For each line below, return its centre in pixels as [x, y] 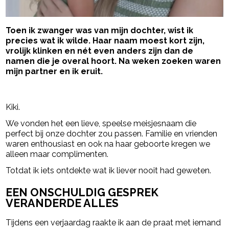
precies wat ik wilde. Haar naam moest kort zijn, [105, 41]
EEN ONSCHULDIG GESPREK [82, 192]
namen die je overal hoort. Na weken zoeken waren [113, 61]
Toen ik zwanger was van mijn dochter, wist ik [100, 31]
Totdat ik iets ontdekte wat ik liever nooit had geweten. [109, 171]
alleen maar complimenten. [57, 154]
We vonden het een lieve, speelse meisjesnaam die [101, 124]
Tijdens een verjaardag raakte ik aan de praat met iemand [113, 222]
